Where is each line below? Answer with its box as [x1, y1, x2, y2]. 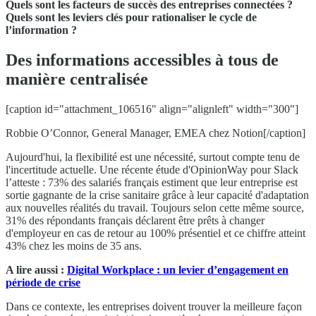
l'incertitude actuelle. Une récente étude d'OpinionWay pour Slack [6, 163, 298, 176]
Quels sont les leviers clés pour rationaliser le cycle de [6, 11, 257, 23]
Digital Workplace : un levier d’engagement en [67, 263, 288, 276]
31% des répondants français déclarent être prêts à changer [6, 214, 265, 226]
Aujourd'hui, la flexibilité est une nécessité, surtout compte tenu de [6, 150, 300, 163]
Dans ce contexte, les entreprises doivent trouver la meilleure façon [6, 300, 302, 312]
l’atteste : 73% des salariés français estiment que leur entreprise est [6, 176, 298, 188]
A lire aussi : [6, 263, 67, 276]
